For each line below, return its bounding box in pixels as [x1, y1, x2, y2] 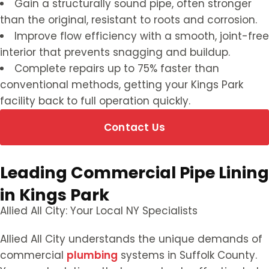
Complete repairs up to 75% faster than [14, 61, 219, 76]
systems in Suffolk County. [118, 248, 257, 263]
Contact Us [104, 120, 165, 135]
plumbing [67, 248, 118, 263]
